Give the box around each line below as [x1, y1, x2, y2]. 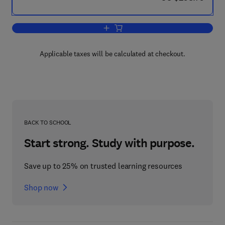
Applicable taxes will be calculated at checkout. [39, 49, 186, 58]
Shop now [24, 182, 58, 192]
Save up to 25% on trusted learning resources [24, 161, 182, 171]
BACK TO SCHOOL [24, 119, 72, 126]
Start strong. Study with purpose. [24, 135, 195, 151]
